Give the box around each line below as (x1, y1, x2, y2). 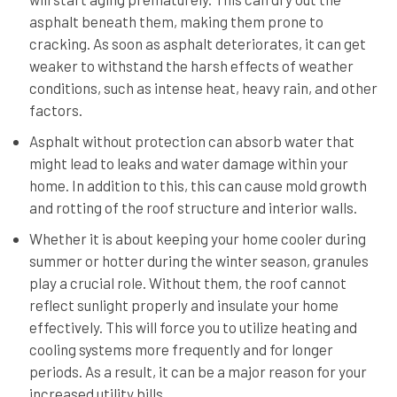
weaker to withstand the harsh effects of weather (28, 56, 354, 74)
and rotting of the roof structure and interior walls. (28, 198, 357, 216)
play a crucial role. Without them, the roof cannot (28, 273, 346, 292)
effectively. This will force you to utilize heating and (28, 317, 357, 336)
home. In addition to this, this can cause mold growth (28, 175, 367, 194)
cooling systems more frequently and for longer (28, 339, 333, 358)
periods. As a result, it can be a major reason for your (28, 362, 367, 380)
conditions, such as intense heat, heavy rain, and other (28, 78, 378, 97)
